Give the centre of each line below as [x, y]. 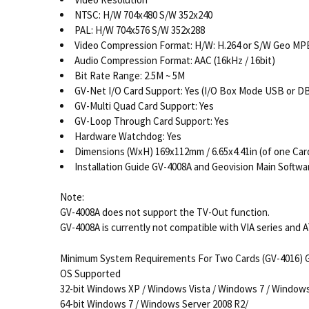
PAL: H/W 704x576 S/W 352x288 [139, 30]
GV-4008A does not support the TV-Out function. [165, 212]
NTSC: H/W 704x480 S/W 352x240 [144, 14]
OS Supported [91, 273]
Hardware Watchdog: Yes [128, 136]
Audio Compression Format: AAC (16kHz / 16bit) [175, 60]
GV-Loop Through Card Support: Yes [151, 121]
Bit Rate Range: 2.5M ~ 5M [129, 75]
